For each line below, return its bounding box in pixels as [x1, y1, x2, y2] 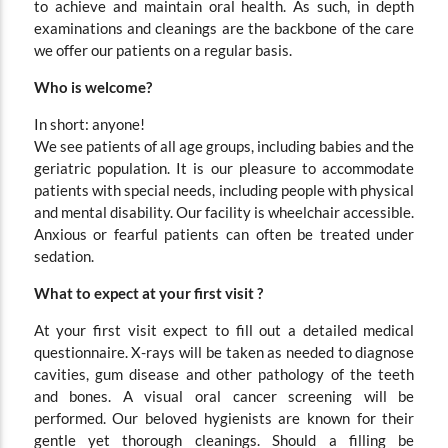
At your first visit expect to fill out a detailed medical [33, 320, 415, 339]
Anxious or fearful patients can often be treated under [33, 224, 415, 243]
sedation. [33, 246, 94, 265]
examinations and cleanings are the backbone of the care [33, 18, 415, 37]
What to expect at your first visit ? [33, 283, 263, 302]
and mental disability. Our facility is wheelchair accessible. [33, 202, 415, 221]
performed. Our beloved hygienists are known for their [33, 408, 415, 427]
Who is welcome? [33, 77, 152, 96]
